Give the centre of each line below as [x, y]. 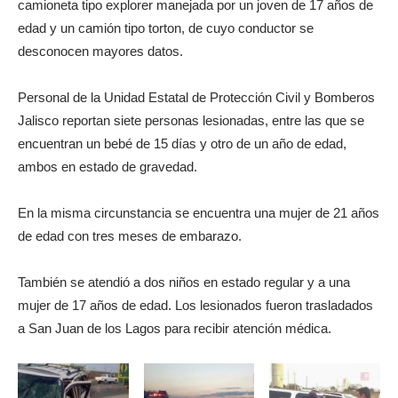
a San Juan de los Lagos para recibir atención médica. [175, 329]
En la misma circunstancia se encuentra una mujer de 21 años [199, 213]
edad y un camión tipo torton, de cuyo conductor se [166, 28]
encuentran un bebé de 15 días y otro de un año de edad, [182, 144]
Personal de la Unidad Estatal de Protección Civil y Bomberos [196, 98]
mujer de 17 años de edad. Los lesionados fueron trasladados [195, 306]
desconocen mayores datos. [100, 52]
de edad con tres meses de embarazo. [130, 236]
